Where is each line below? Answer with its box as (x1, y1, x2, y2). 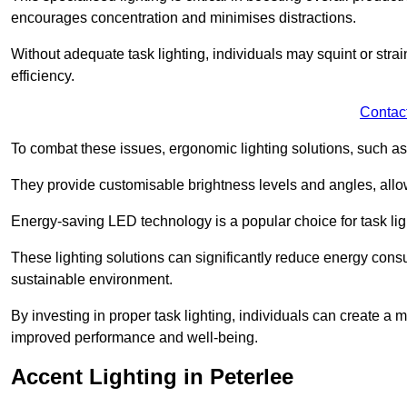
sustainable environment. (11, 271, 173, 287)
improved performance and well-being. (11, 329, 258, 345)
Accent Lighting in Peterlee (11, 363, 293, 389)
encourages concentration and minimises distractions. (11, 9, 356, 25)
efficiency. (11, 67, 74, 84)
